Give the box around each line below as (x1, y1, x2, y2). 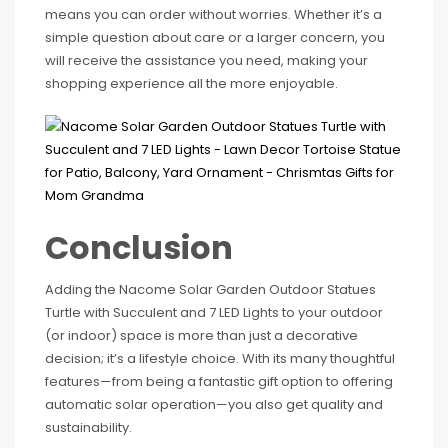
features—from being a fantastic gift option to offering (45, 371, 393, 391)
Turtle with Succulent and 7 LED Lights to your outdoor (45, 302, 383, 322)
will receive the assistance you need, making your (45, 50, 368, 70)
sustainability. (45, 417, 132, 437)
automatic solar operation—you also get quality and (45, 394, 383, 414)
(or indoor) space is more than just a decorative (45, 325, 358, 345)
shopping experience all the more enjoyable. (45, 73, 338, 93)
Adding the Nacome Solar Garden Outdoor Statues (45, 279, 376, 299)
